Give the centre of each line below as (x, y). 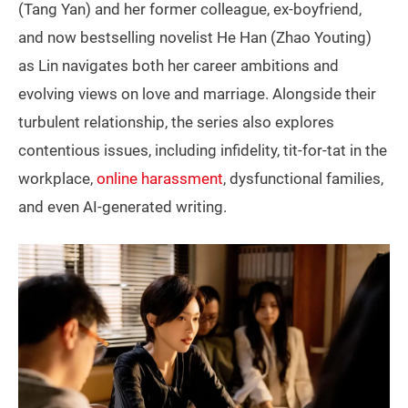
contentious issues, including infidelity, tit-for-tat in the (203, 150)
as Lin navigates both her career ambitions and (178, 65)
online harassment (160, 178)
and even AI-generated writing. (122, 206)
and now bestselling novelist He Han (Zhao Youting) (195, 37)
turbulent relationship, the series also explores (176, 122)
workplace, (57, 178)
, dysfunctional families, (303, 178)
